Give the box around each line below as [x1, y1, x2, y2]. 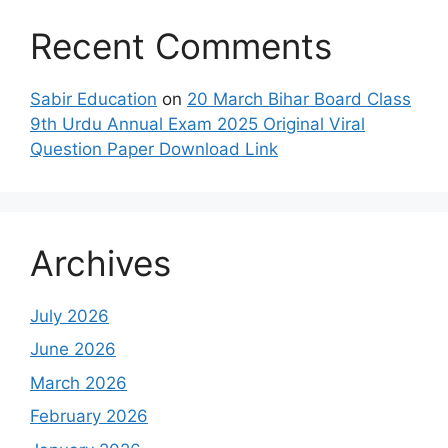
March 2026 [30, 372, 127, 393]
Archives [30, 241, 171, 284]
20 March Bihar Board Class [187, 88, 411, 109]
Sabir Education [30, 88, 157, 109]
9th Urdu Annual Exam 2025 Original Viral [30, 113, 365, 134]
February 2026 [30, 406, 148, 427]
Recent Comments [30, 24, 332, 67]
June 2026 [30, 339, 116, 360]
